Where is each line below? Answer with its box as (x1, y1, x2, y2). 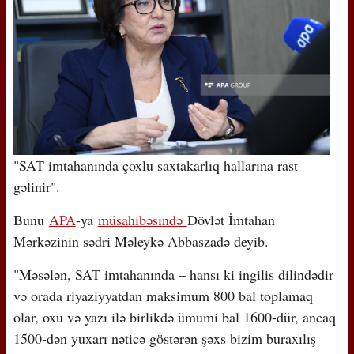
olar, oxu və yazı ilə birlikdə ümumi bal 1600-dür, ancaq (13, 307, 336, 326)
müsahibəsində (97, 209, 187, 229)
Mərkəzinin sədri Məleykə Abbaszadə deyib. (13, 231, 269, 250)
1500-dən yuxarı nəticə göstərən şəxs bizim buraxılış (13, 328, 316, 348)
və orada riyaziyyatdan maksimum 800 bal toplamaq (13, 285, 313, 305)
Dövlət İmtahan (186, 209, 275, 229)
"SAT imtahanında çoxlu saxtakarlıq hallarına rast (13, 155, 298, 175)
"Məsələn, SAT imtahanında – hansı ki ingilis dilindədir (13, 264, 333, 284)
